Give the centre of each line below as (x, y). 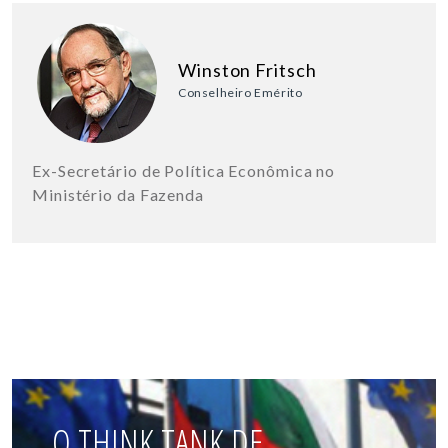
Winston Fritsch (247, 69)
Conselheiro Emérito (240, 92)
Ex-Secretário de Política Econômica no (184, 170)
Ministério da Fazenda (118, 194)
